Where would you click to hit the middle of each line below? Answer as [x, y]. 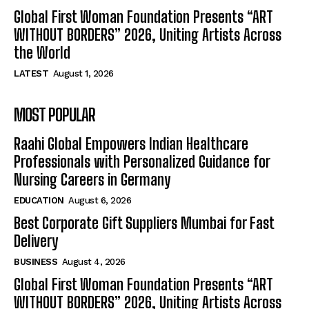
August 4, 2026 [93, 262]
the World [42, 53]
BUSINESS [36, 262]
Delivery [36, 241]
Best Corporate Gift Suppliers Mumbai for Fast [144, 223]
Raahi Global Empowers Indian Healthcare [131, 144]
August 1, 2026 [83, 74]
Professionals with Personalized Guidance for [142, 162]
